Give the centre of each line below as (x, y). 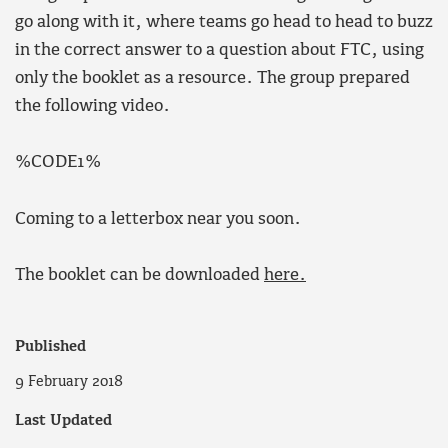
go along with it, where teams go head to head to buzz (224, 22)
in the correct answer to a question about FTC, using (219, 50)
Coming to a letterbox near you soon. (158, 219)
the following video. (92, 106)
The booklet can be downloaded (139, 276)
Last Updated (63, 421)
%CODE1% (58, 163)
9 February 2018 (69, 382)
